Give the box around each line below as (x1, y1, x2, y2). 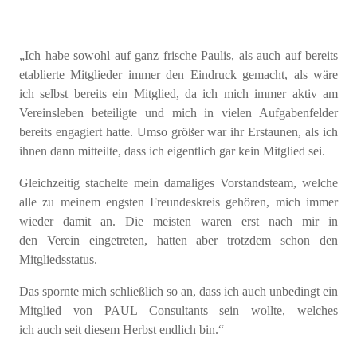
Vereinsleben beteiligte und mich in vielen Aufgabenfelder (19, 105, 338, 120)
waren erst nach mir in (201, 214, 338, 228)
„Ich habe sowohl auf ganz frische (19, 48, 201, 62)
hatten (156, 233, 197, 247)
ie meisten (135, 214, 201, 228)
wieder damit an (19, 214, 112, 228)
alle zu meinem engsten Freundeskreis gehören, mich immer (19, 194, 338, 209)
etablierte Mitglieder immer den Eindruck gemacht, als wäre (19, 67, 338, 81)
